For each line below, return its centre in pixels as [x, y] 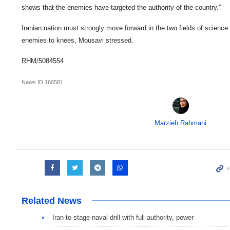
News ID [33, 82]
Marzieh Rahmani [181, 123]
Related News [52, 200]
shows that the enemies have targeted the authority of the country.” [121, 7]
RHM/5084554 [43, 61]
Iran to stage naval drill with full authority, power [123, 217]
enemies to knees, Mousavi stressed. [78, 40]
